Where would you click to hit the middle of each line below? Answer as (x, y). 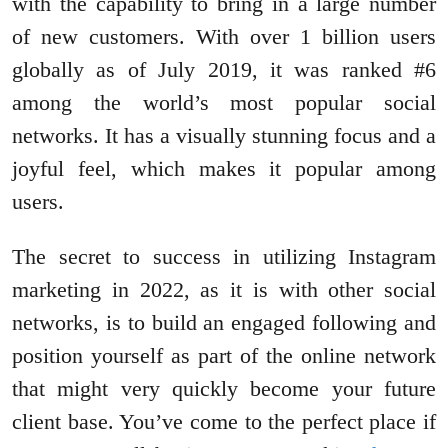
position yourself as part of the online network (224, 356)
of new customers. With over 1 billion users (224, 37)
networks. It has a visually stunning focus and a (224, 136)
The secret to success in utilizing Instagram (224, 257)
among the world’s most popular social (224, 103)
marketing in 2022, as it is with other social (224, 290)
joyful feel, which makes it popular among (224, 169)
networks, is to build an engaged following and (224, 323)
